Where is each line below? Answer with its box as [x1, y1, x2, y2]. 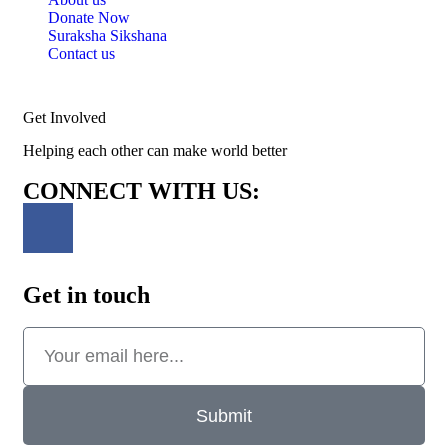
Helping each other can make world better [23, 142, 287, 160]
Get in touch [23, 282, 150, 309]
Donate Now [48, 9, 130, 27]
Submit [196, 405, 252, 426]
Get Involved [23, 109, 106, 127]
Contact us [48, 45, 115, 63]
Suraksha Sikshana [48, 27, 167, 45]
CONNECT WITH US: [23, 178, 260, 205]
